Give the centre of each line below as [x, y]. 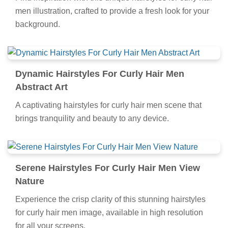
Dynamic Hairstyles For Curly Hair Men [100, 74]
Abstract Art [41, 87]
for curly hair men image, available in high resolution [109, 213]
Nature [30, 181]
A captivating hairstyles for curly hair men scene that [108, 105]
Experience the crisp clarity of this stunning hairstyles [110, 199]
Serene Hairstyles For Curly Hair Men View [108, 168]
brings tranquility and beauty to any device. [92, 119]
